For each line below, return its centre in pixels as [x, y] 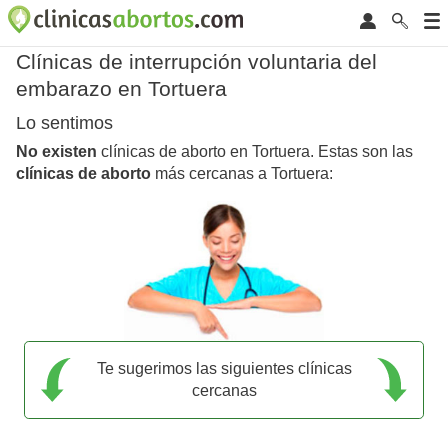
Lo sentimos [64, 123]
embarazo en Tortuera [121, 88]
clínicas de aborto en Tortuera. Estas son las [255, 152]
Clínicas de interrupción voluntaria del [196, 61]
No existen [56, 152]
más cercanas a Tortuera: [242, 174]
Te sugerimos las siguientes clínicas [224, 368]
